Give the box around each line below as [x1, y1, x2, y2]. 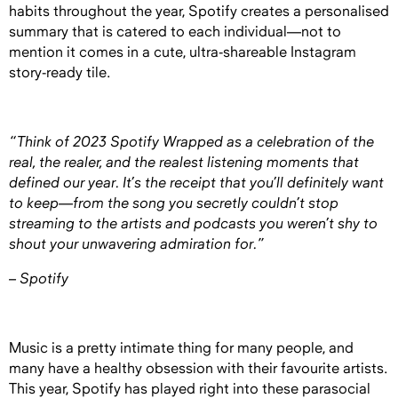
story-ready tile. [9, 64, 114, 82]
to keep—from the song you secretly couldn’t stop [9, 194, 338, 212]
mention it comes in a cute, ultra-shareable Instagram [9, 44, 356, 61]
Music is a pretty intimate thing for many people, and [9, 339, 354, 357]
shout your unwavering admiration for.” [9, 235, 265, 253]
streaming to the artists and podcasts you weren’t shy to [9, 214, 378, 233]
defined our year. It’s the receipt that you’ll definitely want [9, 173, 384, 192]
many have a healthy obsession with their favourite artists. [9, 360, 387, 378]
